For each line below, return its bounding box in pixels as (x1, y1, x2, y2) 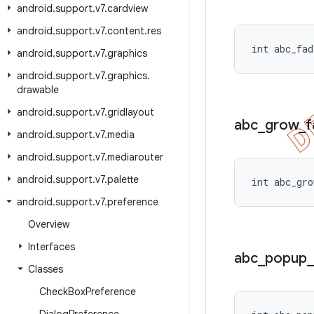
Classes (28, 263, 63, 275)
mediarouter (107, 151, 163, 163)
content (107, 25, 144, 37)
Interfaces (28, 240, 75, 253)
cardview (107, 2, 148, 15)
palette (107, 173, 139, 186)
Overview (28, 218, 69, 231)
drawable (17, 83, 59, 96)
